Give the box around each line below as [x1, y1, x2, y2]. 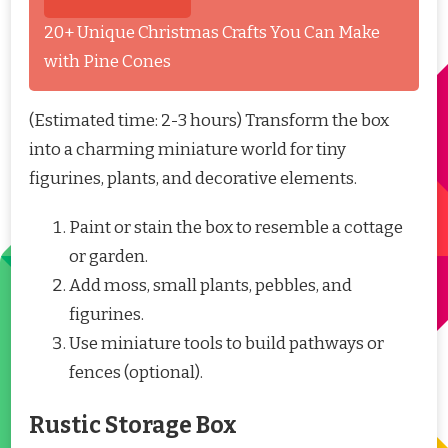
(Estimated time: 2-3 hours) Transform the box [29, 109, 389, 131]
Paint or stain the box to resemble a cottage [69, 216, 403, 238]
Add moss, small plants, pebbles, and [69, 274, 352, 296]
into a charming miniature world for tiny [29, 138, 346, 160]
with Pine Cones [44, 50, 171, 72]
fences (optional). [69, 361, 203, 383]
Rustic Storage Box [29, 412, 237, 440]
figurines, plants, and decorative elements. [29, 167, 357, 189]
